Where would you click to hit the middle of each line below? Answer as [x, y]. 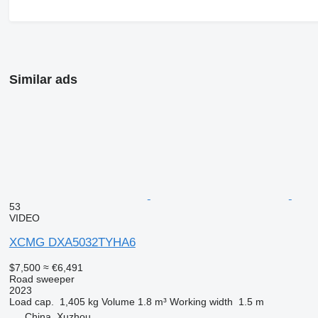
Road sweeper [42, 279]
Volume [118, 301]
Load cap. [31, 301]
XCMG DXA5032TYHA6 [72, 242]
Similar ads [43, 79]
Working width [201, 301]
